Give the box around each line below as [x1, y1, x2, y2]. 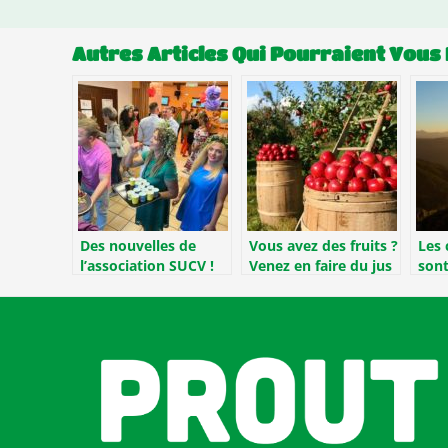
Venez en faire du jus [249, 256, 392, 276]
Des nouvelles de [80, 236, 196, 256]
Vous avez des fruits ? [249, 236, 398, 256]
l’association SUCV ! [80, 256, 214, 276]
